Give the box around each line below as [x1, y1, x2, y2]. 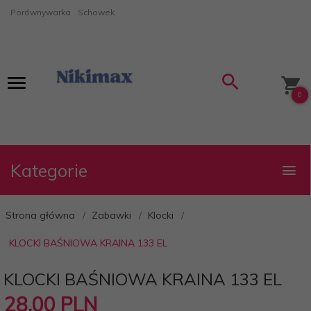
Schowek [78, 7, 115, 17]
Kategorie [10, 160, 87, 181]
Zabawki [92, 209, 131, 221]
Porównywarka [10, 7, 71, 17]
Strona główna [6, 209, 75, 221]
